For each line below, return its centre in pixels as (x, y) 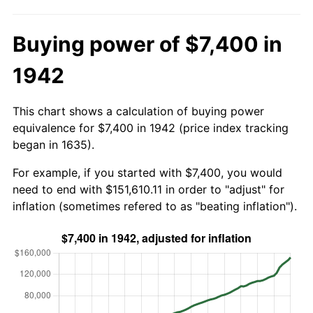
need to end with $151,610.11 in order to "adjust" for (148, 189)
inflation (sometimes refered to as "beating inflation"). (155, 206)
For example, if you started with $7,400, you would (147, 172)
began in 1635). (53, 144)
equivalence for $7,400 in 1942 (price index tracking (151, 128)
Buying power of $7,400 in (147, 44)
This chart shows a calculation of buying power (138, 111)
